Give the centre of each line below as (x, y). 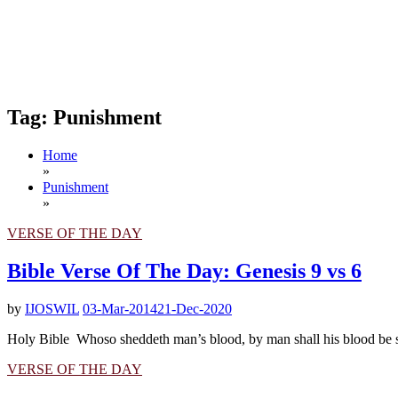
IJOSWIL (52, 308)
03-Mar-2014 (120, 308)
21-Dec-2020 (195, 308)
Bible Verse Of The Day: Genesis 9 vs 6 (184, 271)
